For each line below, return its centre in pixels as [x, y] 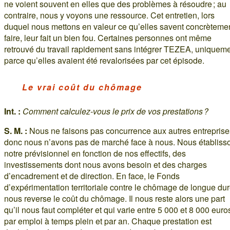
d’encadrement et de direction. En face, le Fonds [92, 176]
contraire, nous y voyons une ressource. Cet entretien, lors [109, 15]
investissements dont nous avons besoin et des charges [106, 164]
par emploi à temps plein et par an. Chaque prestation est [108, 221]
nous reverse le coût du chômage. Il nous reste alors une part [114, 198]
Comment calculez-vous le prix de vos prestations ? [116, 111]
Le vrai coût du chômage [82, 87]
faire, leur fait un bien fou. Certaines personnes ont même [108, 37]
